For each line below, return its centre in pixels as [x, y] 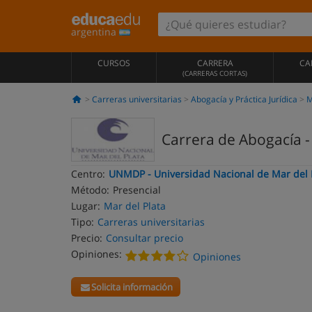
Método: [90, 190]
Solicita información [132, 287]
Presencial [137, 190]
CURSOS [114, 63]
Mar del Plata [135, 206]
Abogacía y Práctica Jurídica [244, 99]
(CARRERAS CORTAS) [215, 73]
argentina [95, 32]
